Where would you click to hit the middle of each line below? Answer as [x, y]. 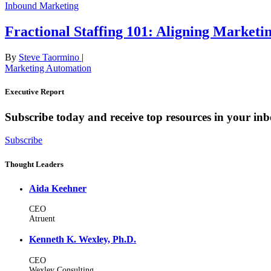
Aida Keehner [58, 188]
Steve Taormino [50, 57]
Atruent [42, 219]
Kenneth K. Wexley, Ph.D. [83, 240]
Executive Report [34, 92]
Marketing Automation [48, 68]
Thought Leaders [34, 164]
